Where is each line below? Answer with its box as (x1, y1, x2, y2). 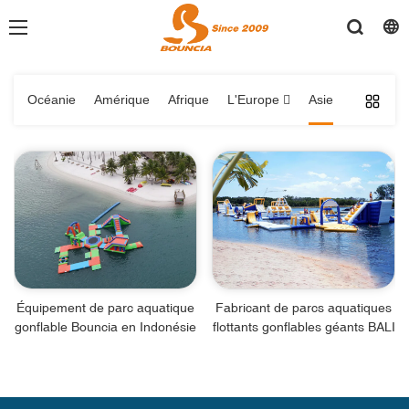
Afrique (168, 92, 209, 108)
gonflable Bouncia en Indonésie (15, 319, 196, 334)
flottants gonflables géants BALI (212, 319, 395, 334)
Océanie (27, 92, 76, 108)
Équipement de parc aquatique (16, 299, 194, 315)
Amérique (94, 92, 150, 108)
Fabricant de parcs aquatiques (215, 299, 392, 315)
